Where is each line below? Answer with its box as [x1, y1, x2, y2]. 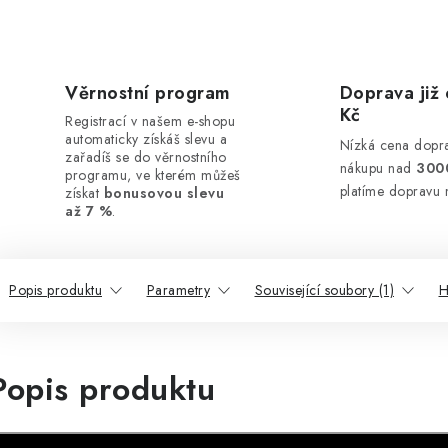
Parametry [146, 280, 210, 300]
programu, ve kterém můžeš [65, 165, 241, 185]
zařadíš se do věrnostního [65, 147, 227, 167]
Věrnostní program [65, 80, 231, 106]
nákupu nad [339, 158, 417, 178]
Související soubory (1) [254, 280, 394, 300]
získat [65, 183, 104, 203]
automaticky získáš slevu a [65, 129, 227, 149]
